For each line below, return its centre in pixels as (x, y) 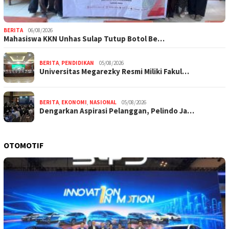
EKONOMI (74, 102)
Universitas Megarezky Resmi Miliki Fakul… (114, 72)
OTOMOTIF (24, 145)
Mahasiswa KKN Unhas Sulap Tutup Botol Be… (84, 39)
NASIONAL (103, 102)
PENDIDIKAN (78, 63)
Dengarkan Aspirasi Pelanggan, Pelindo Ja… (117, 111)
